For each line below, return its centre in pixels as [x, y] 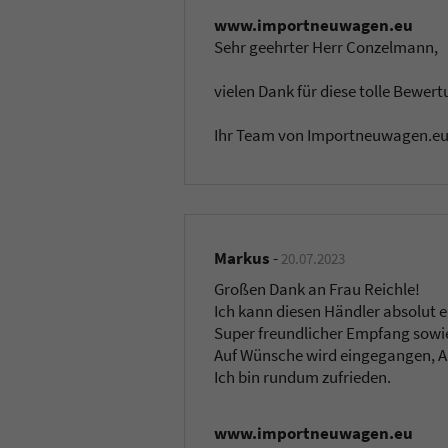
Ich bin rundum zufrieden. [303, 376]
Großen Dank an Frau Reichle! [317, 288]
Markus [242, 258]
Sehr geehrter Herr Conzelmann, [326, 47]
